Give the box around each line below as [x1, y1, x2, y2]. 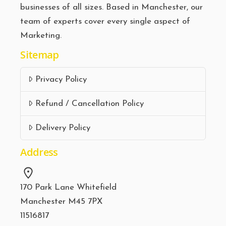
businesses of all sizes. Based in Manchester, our [20, 3, 203, 12]
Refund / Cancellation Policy [35, 99, 144, 108]
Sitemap [20, 47, 59, 62]
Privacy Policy [35, 75, 87, 84]
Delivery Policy [35, 123, 90, 132]
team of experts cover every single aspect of [20, 17, 191, 26]
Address [20, 145, 58, 159]
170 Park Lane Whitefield [20, 183, 117, 192]
